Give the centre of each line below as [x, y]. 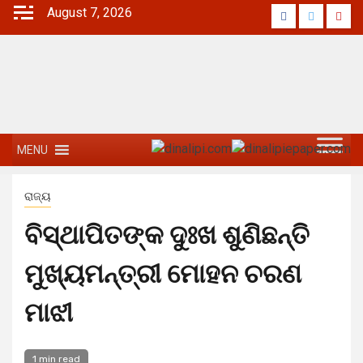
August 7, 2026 [90, 13]
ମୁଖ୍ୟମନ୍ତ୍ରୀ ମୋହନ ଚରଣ [163, 274]
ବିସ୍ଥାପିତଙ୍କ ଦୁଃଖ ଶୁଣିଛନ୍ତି [167, 235]
